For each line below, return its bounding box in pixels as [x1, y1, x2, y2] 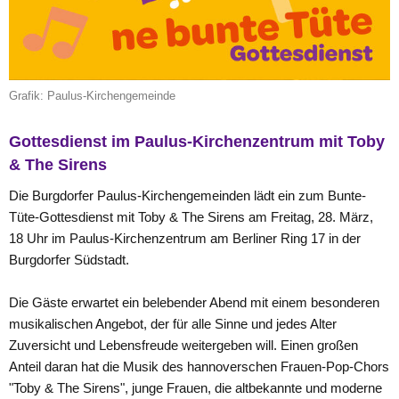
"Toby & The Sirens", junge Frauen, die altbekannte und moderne [9, 380, 382, 395]
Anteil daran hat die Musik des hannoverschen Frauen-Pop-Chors [9, 359, 389, 374]
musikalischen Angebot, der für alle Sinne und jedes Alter [9, 316, 337, 331]
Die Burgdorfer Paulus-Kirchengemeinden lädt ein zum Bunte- [9, 188, 366, 203]
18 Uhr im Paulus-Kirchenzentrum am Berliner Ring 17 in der [9, 231, 361, 246]
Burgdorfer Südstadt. [9, 252, 129, 267]
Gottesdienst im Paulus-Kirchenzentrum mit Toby [9, 132, 385, 151]
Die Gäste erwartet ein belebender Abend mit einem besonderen [9, 295, 379, 310]
